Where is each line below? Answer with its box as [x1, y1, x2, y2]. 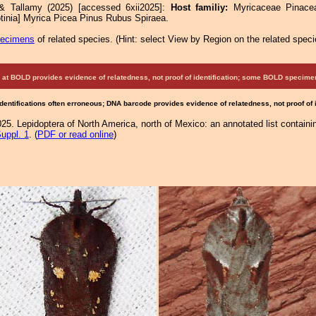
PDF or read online [37, 129, 114, 140]
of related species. [34, 34, 116, 44]
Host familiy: [170, 2, 233, 13]
